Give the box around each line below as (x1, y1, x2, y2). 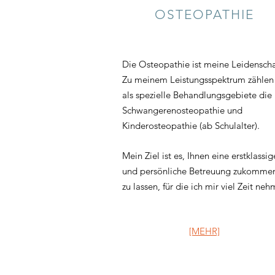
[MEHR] (189, 225, 220, 237)
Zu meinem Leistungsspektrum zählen (122, 74, 274, 85)
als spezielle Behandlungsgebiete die (122, 89, 272, 101)
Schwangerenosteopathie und (122, 104, 242, 116)
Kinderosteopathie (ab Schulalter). (122, 120, 260, 131)
